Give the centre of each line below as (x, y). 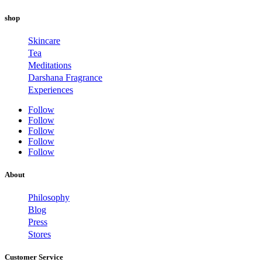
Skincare (44, 40)
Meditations (50, 65)
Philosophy (49, 198)
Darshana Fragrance (65, 77)
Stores (39, 235)
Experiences (51, 89)
